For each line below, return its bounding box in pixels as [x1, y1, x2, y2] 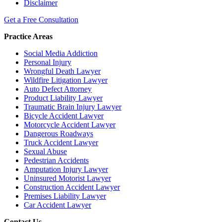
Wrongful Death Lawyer [24, 67, 101, 76]
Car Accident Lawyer [24, 201, 91, 210]
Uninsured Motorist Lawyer [24, 174, 111, 183]
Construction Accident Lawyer [24, 183, 120, 192]
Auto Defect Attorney [24, 85, 92, 94]
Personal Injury [24, 58, 71, 67]
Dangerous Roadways [24, 129, 93, 138]
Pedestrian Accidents [24, 156, 89, 165]
